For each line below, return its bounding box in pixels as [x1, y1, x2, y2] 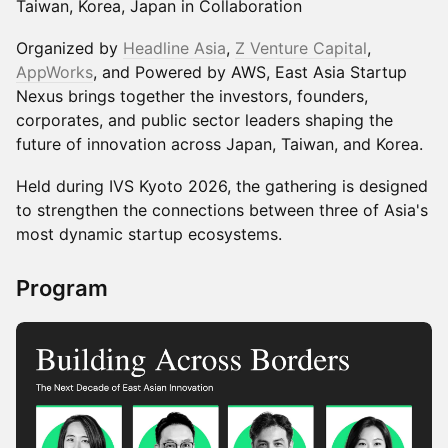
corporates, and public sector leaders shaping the [16, 110, 393, 130]
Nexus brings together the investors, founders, [16, 86, 368, 106]
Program [16, 275, 108, 301]
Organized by [16, 38, 123, 58]
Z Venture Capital [235, 38, 367, 58]
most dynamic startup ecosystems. [16, 224, 282, 244]
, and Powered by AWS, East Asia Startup [93, 62, 407, 82]
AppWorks [16, 62, 93, 82]
